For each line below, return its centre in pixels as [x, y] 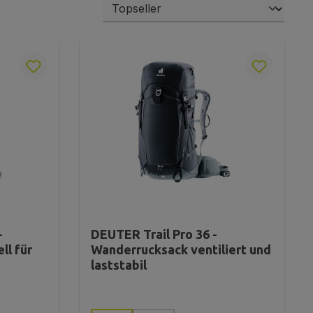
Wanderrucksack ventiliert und [181, 249]
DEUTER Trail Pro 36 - [154, 234]
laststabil [119, 264]
